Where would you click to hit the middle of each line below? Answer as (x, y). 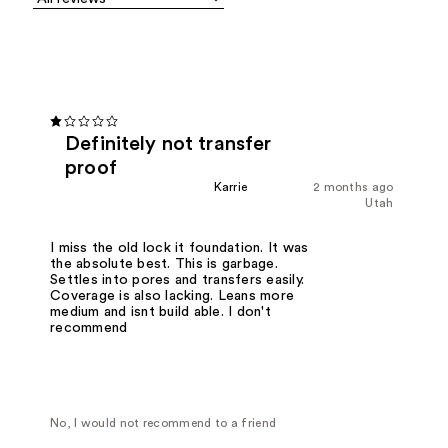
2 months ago (353, 186)
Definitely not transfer (168, 143)
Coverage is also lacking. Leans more (172, 295)
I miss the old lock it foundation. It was (179, 247)
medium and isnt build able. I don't (160, 311)
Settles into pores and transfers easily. (177, 279)
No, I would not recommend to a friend (163, 422)
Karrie (230, 186)
